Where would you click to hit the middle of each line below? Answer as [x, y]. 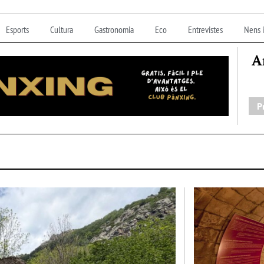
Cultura [61, 29]
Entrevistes [205, 29]
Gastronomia [114, 29]
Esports [17, 29]
